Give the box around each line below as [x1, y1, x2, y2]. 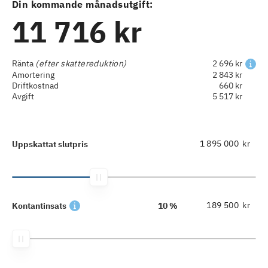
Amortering [12, 69, 54, 81]
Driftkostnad [12, 80, 59, 92]
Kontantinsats [12, 200, 66, 212]
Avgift [12, 91, 34, 102]
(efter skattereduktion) [33, 57, 127, 69]
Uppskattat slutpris [12, 139, 88, 150]
